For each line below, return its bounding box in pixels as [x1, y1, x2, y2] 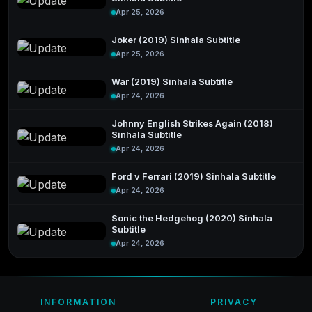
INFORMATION [40, 297, 116, 308]
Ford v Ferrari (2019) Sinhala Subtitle [111, 171, 276, 182]
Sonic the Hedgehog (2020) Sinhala [111, 213, 273, 224]
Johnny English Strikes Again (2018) [111, 118, 274, 130]
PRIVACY [210, 297, 258, 308]
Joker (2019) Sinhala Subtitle [111, 35, 241, 46]
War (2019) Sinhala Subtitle [111, 77, 233, 88]
